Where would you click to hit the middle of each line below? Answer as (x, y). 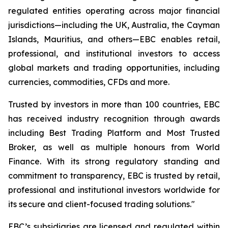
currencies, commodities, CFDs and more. (89, 82)
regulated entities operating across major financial (114, 11)
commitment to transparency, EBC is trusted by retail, (114, 176)
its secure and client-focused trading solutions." (102, 204)
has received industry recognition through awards (114, 119)
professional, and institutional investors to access (114, 53)
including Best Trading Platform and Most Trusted (114, 133)
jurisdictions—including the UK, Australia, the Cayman (114, 25)
